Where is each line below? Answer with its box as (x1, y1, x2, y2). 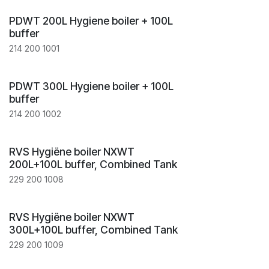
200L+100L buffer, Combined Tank (9, 158, 177, 171)
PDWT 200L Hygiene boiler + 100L (9, 14, 173, 27)
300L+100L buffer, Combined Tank (9, 223, 178, 236)
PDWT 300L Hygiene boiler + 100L (9, 80, 174, 92)
